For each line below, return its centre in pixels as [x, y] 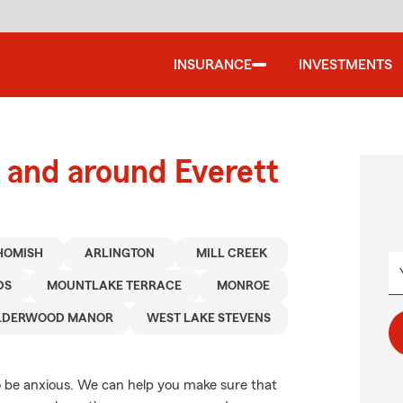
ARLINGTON [120, 254]
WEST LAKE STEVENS [209, 318]
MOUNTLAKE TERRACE [115, 286]
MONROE [244, 286]
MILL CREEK [232, 254]
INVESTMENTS [345, 65]
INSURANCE [213, 65]
